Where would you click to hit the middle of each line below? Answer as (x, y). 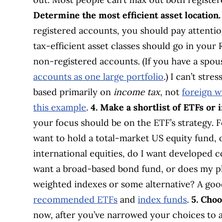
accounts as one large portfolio (99, 76)
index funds (163, 199)
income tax (137, 92)
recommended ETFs (76, 199)
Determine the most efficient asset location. (127, 15)
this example (60, 107)
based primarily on (74, 92)
